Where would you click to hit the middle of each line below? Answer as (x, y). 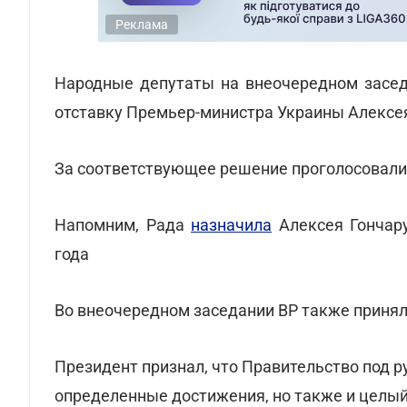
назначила (232, 225)
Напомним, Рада (123, 225)
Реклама (142, 25)
